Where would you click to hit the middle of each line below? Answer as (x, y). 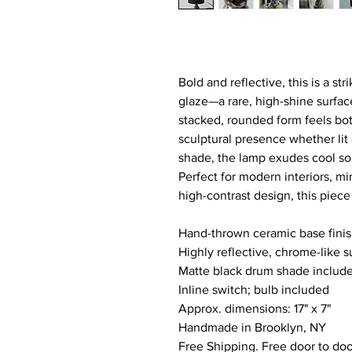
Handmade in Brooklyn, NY (252, 327)
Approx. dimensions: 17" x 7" (256, 308)
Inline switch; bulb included (254, 290)
